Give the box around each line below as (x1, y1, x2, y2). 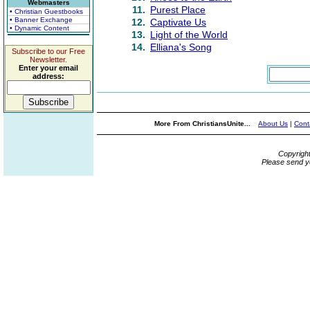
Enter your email (19, 64, 78, 72)
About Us (258, 120, 288, 127)
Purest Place (150, 4, 206, 15)
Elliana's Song (150, 42, 212, 53)
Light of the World (150, 29, 228, 40)
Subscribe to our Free (12, 47, 85, 55)
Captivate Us (150, 17, 206, 28)
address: (33, 72, 64, 80)
